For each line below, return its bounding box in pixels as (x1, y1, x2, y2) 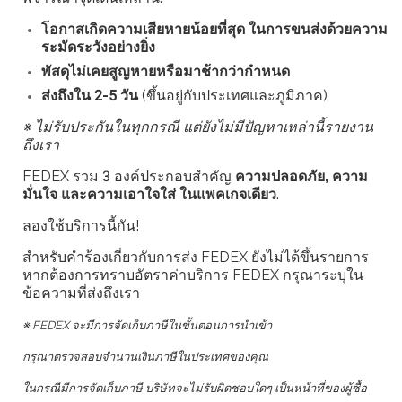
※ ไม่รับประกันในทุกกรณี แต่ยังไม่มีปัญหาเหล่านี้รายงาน (22, 118, 373, 135)
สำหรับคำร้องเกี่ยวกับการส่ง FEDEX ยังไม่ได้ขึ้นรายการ (22, 248, 369, 266)
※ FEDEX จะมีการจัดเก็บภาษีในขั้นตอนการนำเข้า (22, 318, 272, 332)
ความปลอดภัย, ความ (235, 167, 368, 185)
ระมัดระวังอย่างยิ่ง (41, 38, 155, 56)
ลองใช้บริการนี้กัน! (22, 216, 139, 234)
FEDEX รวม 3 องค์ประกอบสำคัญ (22, 167, 235, 185)
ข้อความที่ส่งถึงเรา (22, 284, 140, 301)
